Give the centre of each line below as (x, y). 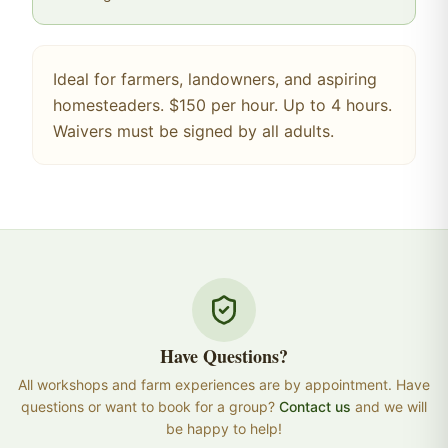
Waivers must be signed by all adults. (193, 131)
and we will (389, 406)
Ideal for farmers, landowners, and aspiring (215, 79)
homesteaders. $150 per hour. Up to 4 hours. (222, 105)
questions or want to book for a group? (148, 406)
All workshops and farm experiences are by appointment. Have (224, 384)
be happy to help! (224, 428)
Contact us (315, 406)
